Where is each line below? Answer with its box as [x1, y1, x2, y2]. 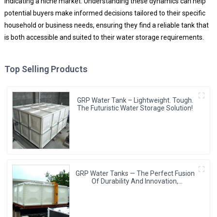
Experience [118, 193, 152, 201]
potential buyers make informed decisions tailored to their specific [4, 9, 205, 17]
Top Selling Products [4, 63, 88, 74]
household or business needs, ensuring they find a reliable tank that [4, 21, 209, 29]
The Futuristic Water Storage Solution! [77, 104, 193, 112]
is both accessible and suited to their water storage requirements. [4, 33, 204, 41]
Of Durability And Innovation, [92, 177, 179, 186]
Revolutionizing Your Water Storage [80, 185, 190, 193]
